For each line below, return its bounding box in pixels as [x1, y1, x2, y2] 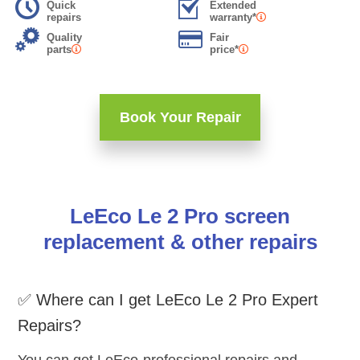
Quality [47, 31, 82, 44]
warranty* [209, 11, 256, 24]
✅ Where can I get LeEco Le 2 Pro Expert [18, 291, 318, 309]
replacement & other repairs [43, 230, 317, 255]
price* [209, 43, 239, 56]
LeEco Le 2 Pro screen [70, 204, 290, 229]
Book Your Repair [119, 109, 241, 126]
